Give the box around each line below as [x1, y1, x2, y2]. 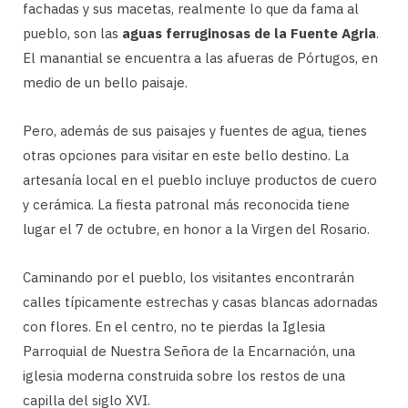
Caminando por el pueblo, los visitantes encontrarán [23, 269, 354, 287]
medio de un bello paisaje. [23, 74, 188, 92]
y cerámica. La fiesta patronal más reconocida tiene [23, 196, 350, 214]
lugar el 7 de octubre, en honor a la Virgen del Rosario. [23, 220, 370, 239]
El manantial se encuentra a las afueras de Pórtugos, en [23, 49, 378, 67]
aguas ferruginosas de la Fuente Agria [122, 25, 376, 43]
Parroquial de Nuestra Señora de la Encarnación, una [23, 342, 355, 361]
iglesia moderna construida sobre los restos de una [23, 367, 345, 385]
